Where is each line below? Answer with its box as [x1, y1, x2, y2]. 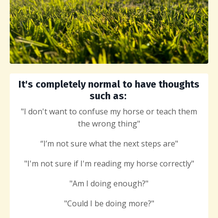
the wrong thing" [78, 118, 140, 129]
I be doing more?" [90, 198, 154, 209]
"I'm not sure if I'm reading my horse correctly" [24, 158, 194, 169]
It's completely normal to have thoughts [18, 78, 200, 91]
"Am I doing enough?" [70, 178, 148, 189]
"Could [64, 198, 88, 209]
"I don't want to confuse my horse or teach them [21, 106, 197, 117]
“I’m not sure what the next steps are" [40, 138, 178, 149]
